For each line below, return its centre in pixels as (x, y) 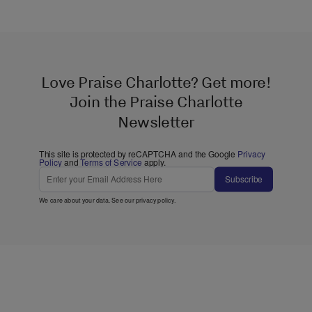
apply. (154, 162)
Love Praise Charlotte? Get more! (156, 82)
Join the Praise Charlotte (156, 102)
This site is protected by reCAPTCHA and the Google (138, 154)
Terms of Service (111, 162)
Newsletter (156, 122)
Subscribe (244, 179)
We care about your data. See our (87, 200)
